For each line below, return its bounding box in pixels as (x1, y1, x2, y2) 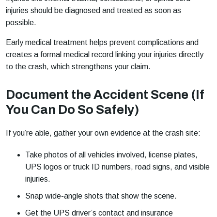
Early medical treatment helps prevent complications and (6, 38, 199, 47)
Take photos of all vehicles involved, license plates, (25, 151, 198, 159)
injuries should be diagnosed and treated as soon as (6, 6, 181, 15)
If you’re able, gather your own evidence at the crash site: (6, 129, 201, 138)
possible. (6, 18, 36, 27)
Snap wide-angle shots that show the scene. (25, 192, 177, 201)
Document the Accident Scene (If (6, 88, 204, 102)
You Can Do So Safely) (6, 103, 139, 117)
